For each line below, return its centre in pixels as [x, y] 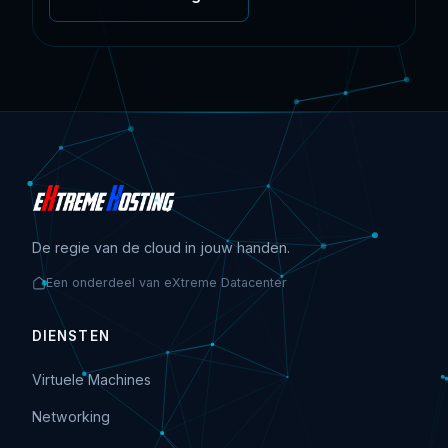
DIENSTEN [71, 336]
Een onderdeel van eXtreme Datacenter [166, 283]
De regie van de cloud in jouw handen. [161, 248]
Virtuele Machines [91, 380]
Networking [71, 417]
